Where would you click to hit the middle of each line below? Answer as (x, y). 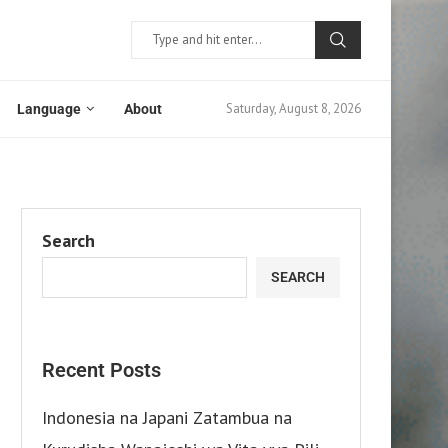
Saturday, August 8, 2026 (293, 109)
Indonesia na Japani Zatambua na (167, 417)
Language (49, 108)
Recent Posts (101, 369)
